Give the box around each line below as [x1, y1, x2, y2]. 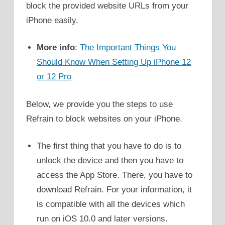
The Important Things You [80, 43, 176, 53]
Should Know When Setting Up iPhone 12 [37, 57, 191, 67]
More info [37, 43, 75, 53]
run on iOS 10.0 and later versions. [37, 214, 168, 224]
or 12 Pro [37, 72, 72, 82]
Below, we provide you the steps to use [26, 99, 173, 109]
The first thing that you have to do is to [37, 141, 182, 151]
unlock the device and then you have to [37, 156, 184, 166]
